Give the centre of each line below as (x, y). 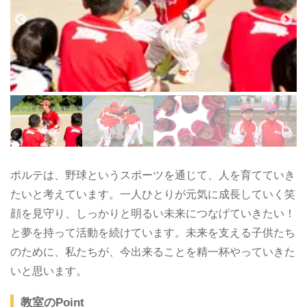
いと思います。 (49, 271)
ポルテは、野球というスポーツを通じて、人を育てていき (153, 175)
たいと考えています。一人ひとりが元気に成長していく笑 (153, 195)
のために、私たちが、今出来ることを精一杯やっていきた (153, 252)
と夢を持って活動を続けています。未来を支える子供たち (153, 233)
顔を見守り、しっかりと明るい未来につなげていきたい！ (153, 214)
